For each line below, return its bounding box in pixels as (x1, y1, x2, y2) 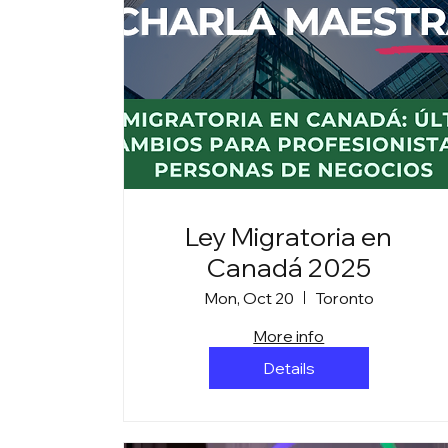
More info (253, 325, 325, 346)
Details (262, 357, 315, 378)
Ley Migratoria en (185, 219, 393, 253)
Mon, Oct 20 (203, 287, 294, 308)
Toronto (314, 287, 374, 308)
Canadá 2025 (206, 250, 371, 284)
